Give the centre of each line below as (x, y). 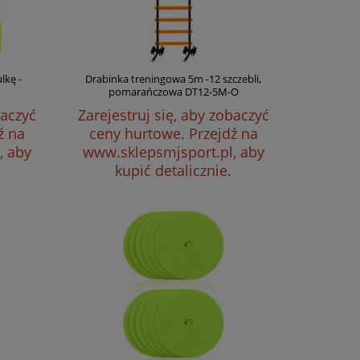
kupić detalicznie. (174, 170)
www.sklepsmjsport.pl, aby (173, 152)
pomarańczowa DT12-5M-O (173, 92)
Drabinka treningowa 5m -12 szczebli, (174, 79)
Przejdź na (223, 133)
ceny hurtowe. (139, 133)
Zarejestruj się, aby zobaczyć (173, 115)
